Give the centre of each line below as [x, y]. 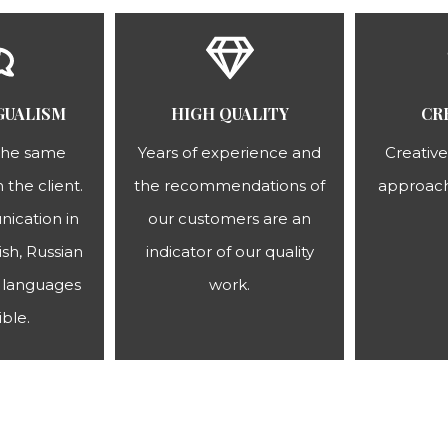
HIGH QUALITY [229, 113]
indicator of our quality [229, 251]
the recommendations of [229, 185]
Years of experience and [229, 152]
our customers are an [229, 218]
